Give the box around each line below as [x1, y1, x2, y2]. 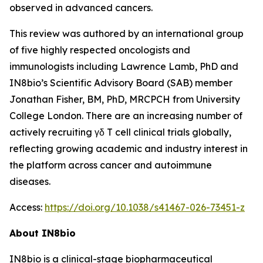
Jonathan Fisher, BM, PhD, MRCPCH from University [9, 93, 240, 105]
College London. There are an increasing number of [9, 110, 242, 122]
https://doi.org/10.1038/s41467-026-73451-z [45, 201, 245, 213]
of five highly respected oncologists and [9, 44, 190, 56]
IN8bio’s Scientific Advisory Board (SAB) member [9, 77, 232, 89]
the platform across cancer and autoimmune [9, 159, 212, 171]
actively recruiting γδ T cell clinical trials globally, [9, 126, 231, 138]
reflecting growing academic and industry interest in [9, 143, 248, 154]
